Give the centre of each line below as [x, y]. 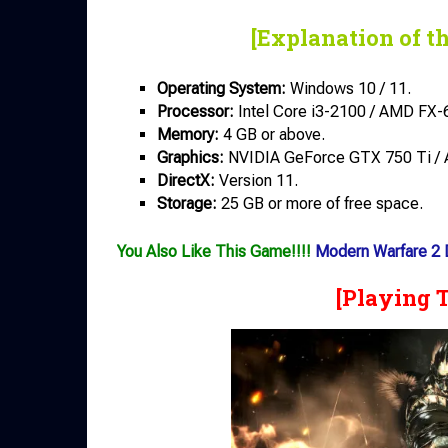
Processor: [195, 111]
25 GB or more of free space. [320, 203]
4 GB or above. [272, 134]
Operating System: [221, 88]
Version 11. [256, 180]
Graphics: [190, 157]
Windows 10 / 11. [348, 88]
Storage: [187, 203]
